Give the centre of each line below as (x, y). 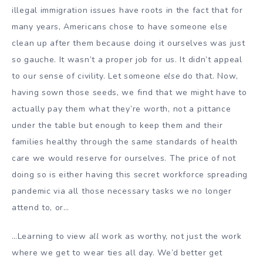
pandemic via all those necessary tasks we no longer (122, 191)
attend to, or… (41, 207)
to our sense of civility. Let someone (88, 76)
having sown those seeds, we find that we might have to (129, 92)
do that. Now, (210, 76)
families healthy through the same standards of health (125, 141)
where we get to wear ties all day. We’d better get (117, 252)
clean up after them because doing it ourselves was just (129, 43)
